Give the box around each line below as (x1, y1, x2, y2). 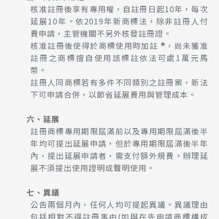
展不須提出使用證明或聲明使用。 (30, 161, 155, 174)
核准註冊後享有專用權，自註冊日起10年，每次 (30, 2, 208, 15)
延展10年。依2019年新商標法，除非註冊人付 (30, 15, 208, 27)
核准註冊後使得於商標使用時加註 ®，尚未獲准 (30, 39, 208, 51)
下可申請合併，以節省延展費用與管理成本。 (30, 88, 197, 100)
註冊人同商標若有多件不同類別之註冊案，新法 (30, 76, 208, 88)
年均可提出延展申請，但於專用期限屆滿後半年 (30, 137, 208, 149)
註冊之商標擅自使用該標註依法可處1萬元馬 (30, 51, 208, 64)
